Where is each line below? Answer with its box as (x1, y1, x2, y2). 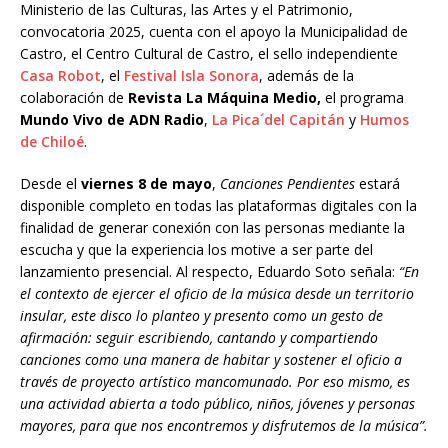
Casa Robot (20, 66, 101, 86)
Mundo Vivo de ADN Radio (20, 110, 204, 130)
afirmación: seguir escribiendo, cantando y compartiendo (20, 328, 378, 348)
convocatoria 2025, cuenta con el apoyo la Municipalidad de (20, 22, 408, 42)
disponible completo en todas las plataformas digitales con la (20, 196, 417, 216)
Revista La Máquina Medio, (128, 88, 321, 108)
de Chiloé (20, 132, 84, 152)
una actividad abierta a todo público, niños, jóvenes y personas (20, 394, 415, 414)
